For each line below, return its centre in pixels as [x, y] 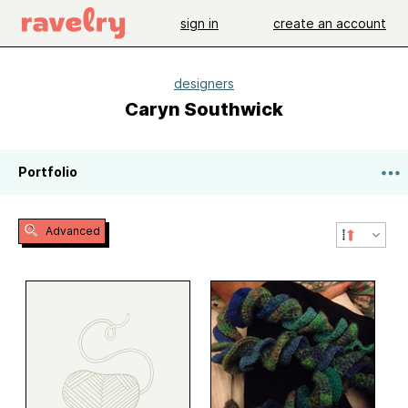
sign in [199, 23]
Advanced [71, 231]
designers [204, 83]
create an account [330, 23]
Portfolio [48, 172]
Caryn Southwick [204, 109]
